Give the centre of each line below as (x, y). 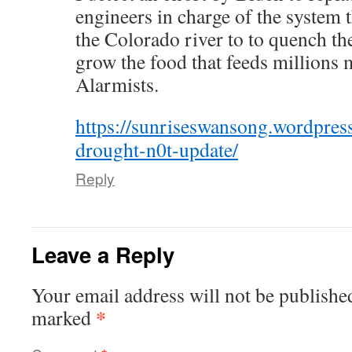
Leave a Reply (103, 254)
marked (64, 317)
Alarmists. (117, 84)
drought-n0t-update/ (157, 149)
